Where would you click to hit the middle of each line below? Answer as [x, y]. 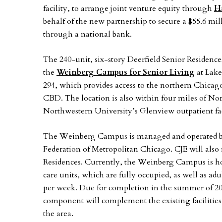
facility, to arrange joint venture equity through [129, 8]
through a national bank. [87, 34]
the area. [58, 214]
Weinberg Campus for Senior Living [126, 72]
